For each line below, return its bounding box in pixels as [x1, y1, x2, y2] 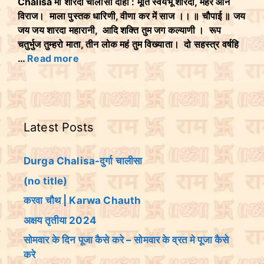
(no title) [24, 174, 68, 187]
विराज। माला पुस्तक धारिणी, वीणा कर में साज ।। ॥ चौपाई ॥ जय [18, 10, 245, 22]
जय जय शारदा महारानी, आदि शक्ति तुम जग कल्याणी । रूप [18, 24, 222, 36]
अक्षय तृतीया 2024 [24, 214, 97, 226]
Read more [27, 52, 79, 64]
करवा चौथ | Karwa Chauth [24, 194, 141, 206]
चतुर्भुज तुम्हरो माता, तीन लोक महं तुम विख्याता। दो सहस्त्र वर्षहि [18, 38, 239, 50]
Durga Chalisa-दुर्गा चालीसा [24, 155, 143, 167]
